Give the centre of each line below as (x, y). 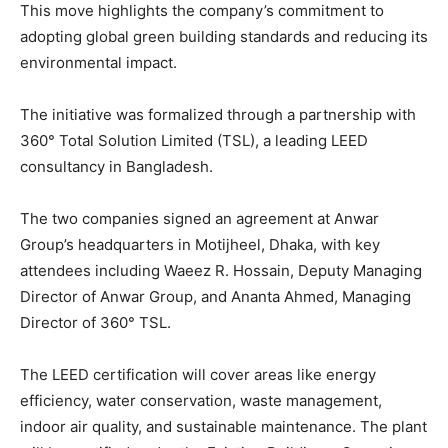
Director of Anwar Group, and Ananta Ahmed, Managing (215, 297)
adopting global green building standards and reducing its (224, 37)
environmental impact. (98, 63)
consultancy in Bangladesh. (116, 167)
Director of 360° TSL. (95, 323)
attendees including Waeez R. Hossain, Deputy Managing (221, 271)
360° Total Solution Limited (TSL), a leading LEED (194, 141)
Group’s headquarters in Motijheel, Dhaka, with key (200, 245)
